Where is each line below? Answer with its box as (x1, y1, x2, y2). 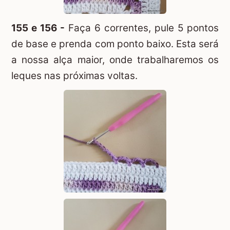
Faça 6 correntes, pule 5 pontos (65, 22, 219, 34)
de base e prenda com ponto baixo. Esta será (11, 37, 219, 50)
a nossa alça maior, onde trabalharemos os (11, 53, 219, 66)
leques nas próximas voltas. (11, 69, 138, 82)
